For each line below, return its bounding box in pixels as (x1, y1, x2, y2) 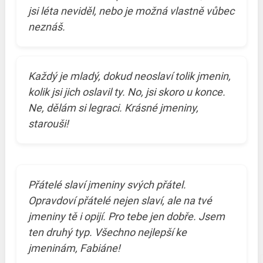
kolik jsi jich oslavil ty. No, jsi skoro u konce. (28, 85, 225, 98)
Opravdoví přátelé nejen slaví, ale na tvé (28, 194, 212, 207)
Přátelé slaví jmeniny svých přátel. (28, 178, 186, 191)
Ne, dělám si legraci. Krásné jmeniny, (28, 101, 198, 114)
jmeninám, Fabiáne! (28, 241, 120, 254)
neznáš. (28, 20, 65, 33)
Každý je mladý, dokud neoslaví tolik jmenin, (28, 69, 231, 82)
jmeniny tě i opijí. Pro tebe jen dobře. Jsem (28, 210, 225, 222)
